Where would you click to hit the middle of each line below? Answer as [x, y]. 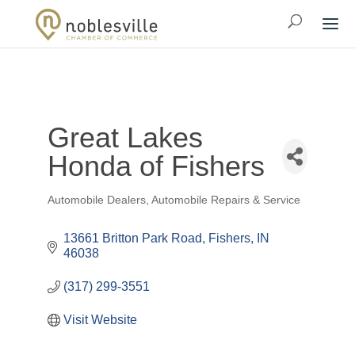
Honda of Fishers [156, 166]
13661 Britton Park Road [132, 238]
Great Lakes [125, 137]
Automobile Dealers [96, 200]
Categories [77, 207]
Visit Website [100, 320]
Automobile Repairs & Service [225, 200]
